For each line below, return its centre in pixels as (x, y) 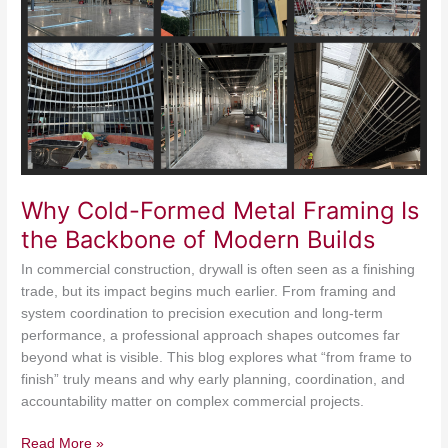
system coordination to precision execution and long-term (202, 313)
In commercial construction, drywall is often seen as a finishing (218, 269)
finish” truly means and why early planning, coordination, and (213, 379)
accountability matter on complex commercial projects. (193, 401)
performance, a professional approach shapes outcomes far (211, 335)
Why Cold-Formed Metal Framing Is (220, 210)
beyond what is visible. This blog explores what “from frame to (217, 357)
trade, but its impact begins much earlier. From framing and (209, 291)
